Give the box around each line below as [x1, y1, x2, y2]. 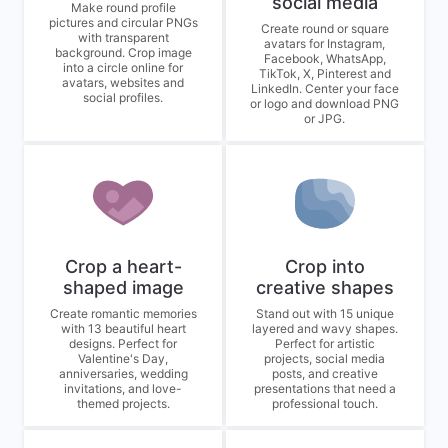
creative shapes [255, 277, 394, 298]
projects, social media [264, 351, 386, 366]
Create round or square [260, 21, 389, 36]
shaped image [62, 277, 184, 298]
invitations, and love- [64, 381, 183, 396]
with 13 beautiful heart [60, 321, 186, 336]
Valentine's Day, [78, 351, 169, 366]
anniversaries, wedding [58, 366, 188, 381]
